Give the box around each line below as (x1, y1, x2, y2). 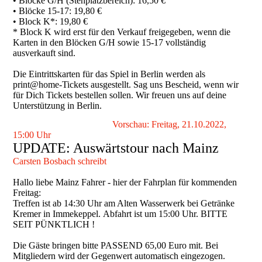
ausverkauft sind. (13, 47, 76, 58)
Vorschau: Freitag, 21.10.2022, (112, 119, 227, 129)
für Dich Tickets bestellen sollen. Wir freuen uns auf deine (13, 89, 227, 100)
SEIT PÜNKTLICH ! (13, 219, 95, 229)
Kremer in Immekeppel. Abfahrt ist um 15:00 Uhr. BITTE (13, 208, 228, 219)
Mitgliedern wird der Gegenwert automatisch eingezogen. (13, 250, 226, 261)
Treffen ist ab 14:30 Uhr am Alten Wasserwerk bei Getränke (13, 198, 235, 208)
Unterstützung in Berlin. (13, 100, 102, 111)
